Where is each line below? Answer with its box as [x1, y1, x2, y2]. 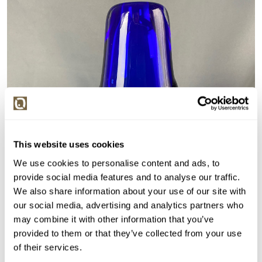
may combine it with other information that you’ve [13, 213, 214, 224]
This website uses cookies [13, 139, 125, 150]
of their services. [13, 242, 82, 252]
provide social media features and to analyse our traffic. [13, 171, 240, 182]
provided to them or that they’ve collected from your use [13, 227, 242, 238]
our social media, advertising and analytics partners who [13, 199, 243, 210]
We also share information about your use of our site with [13, 185, 246, 196]
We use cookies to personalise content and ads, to [13, 157, 220, 168]
